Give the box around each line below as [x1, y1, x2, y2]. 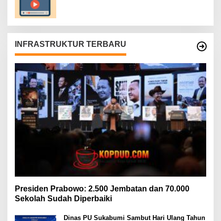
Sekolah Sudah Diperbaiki [15, 194, 112, 203]
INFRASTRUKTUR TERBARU [15, 39, 126, 48]
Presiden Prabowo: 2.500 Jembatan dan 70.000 [15, 184, 189, 193]
